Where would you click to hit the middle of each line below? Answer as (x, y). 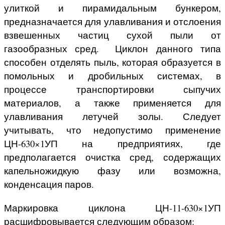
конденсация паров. (49, 184)
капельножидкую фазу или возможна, (113, 171)
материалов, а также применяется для (113, 103)
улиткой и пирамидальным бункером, (113, 8)
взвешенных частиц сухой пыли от (113, 35)
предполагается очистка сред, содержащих (113, 157)
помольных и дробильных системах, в (113, 76)
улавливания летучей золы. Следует (113, 117)
